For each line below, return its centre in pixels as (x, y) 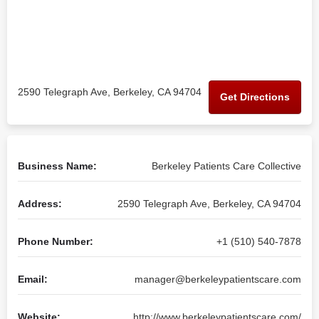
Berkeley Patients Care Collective (226, 166)
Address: (40, 204)
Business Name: (57, 166)
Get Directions (255, 97)
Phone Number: (56, 241)
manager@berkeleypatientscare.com (218, 279)
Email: (33, 279)
